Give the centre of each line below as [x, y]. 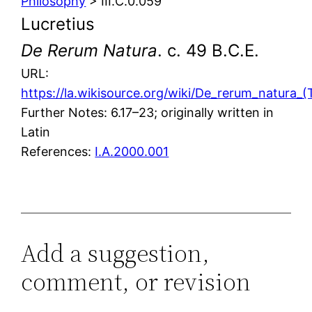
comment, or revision [136, 281]
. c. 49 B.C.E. [209, 50]
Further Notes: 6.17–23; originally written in [148, 112]
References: [58, 151]
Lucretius [58, 24]
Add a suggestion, [116, 253]
